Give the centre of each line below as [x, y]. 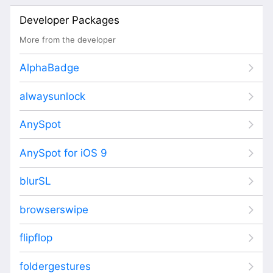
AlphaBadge [49, 68]
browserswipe [54, 209]
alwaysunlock [52, 96]
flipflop [36, 238]
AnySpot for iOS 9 [63, 153]
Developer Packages [69, 20]
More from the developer [68, 39]
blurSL [35, 181]
